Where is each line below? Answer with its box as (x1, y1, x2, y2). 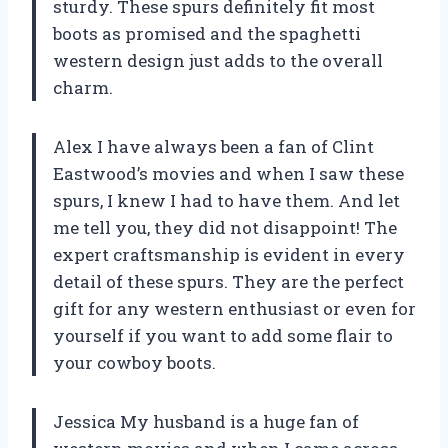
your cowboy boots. (53, 351, 216, 375)
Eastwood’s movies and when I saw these (53, 162, 404, 186)
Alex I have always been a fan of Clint (53, 135, 374, 159)
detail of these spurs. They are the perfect (53, 270, 404, 294)
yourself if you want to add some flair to (53, 324, 393, 348)
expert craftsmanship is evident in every (53, 243, 405, 267)
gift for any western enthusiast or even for (53, 297, 416, 321)
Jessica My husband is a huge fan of (53, 410, 359, 434)
